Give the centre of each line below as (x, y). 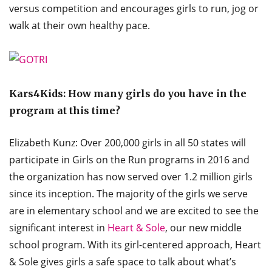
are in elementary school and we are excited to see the (134, 210)
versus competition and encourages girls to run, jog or (134, 8)
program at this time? (65, 110)
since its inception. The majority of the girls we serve (128, 193)
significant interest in (58, 227)
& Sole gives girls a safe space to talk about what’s (123, 261)
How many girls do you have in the (157, 93)
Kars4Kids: (39, 93)
